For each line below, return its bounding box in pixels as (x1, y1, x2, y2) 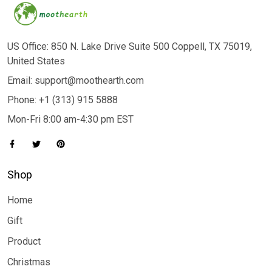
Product (7, 236, 41, 247)
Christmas (7, 256, 50, 268)
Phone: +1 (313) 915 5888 (7, 94, 118, 106)
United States (7, 55, 65, 67)
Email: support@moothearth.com (7, 75, 144, 86)
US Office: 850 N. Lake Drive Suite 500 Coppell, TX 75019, (7, 41, 252, 52)
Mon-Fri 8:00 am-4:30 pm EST (7, 114, 134, 125)
